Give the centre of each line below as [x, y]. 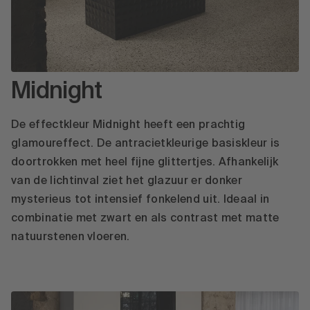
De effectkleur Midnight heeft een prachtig [128, 126]
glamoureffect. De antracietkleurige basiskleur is [146, 144]
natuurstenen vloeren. [71, 238]
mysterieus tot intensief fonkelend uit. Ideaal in [140, 200]
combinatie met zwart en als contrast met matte [145, 219]
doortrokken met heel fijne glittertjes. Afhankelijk [145, 163]
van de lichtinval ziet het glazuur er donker [127, 182]
